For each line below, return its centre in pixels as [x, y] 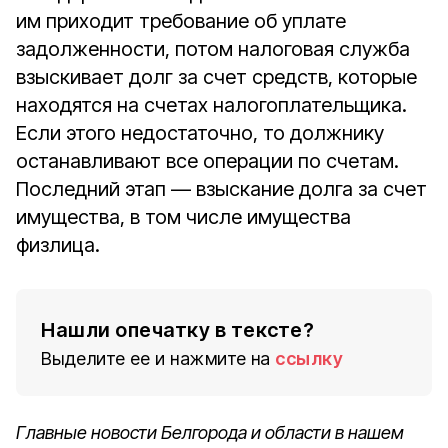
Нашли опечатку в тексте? [177, 330]
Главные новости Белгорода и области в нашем [210, 432]
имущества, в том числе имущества [183, 217]
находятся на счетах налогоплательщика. [211, 105]
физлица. [58, 245]
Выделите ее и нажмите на [156, 358]
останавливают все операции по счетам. [207, 161]
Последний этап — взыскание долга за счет [221, 189]
